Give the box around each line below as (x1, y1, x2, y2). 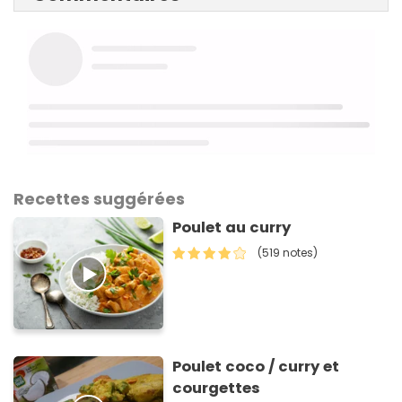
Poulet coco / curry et (172, 356, 340, 378)
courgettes (172, 378, 261, 399)
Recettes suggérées (13, 188, 185, 211)
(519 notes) (258, 245, 319, 261)
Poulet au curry (172, 217, 292, 239)
